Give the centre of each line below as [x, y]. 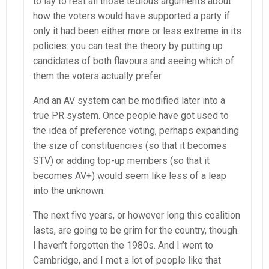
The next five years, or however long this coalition [137, 215]
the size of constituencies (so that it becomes [130, 145]
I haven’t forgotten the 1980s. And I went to [123, 245]
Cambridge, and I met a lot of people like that [127, 260]
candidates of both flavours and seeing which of [134, 61]
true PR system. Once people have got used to [131, 115]
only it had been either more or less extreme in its [137, 31]
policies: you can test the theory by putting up [128, 46]
